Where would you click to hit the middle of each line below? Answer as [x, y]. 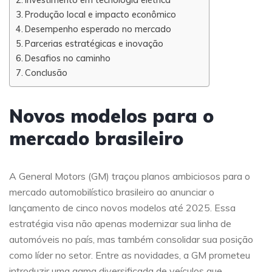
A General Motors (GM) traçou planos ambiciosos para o [130, 176]
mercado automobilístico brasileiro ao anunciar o [112, 192]
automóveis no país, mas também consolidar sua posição [131, 239]
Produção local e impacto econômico [100, 14]
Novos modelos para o [111, 116]
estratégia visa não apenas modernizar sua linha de [120, 223]
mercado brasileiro [96, 138]
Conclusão [46, 73]
